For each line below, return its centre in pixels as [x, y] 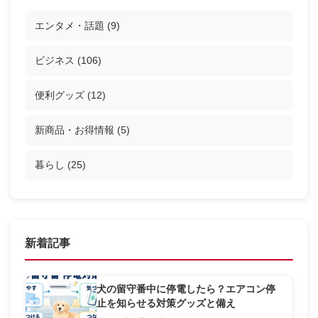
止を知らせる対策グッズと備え [166, 304]
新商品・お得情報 [76, 130]
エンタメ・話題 [71, 26]
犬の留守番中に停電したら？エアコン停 [186, 290]
